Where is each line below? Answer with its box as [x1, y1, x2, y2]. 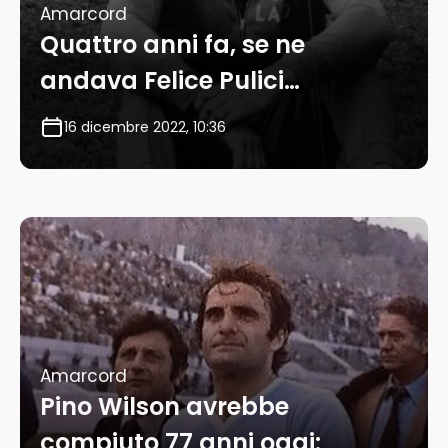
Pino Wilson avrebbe [40, 390, 289, 424]
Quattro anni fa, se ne [40, 28, 305, 62]
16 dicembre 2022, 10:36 [64, 117, 226, 138]
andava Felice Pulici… [40, 64, 300, 98]
